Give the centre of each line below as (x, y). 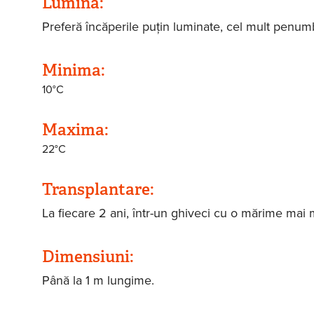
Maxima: (77, 129)
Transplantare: (100, 190)
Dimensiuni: (89, 257)
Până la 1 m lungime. (98, 281)
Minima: (75, 70)
